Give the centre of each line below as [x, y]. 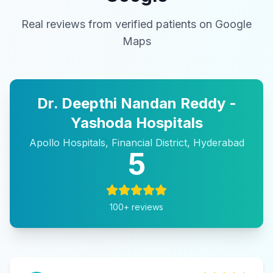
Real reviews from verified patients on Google [136, 24]
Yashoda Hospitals [136, 122]
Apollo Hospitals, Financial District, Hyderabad [136, 142]
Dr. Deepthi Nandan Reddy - [136, 103]
